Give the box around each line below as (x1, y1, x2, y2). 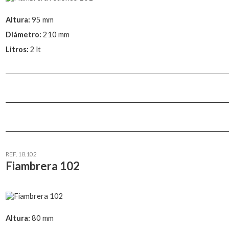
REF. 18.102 (6, 150, 37, 158)
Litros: (6, 44, 30, 54)
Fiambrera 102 (6, 159, 80, 173)
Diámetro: (6, 30, 43, 39)
